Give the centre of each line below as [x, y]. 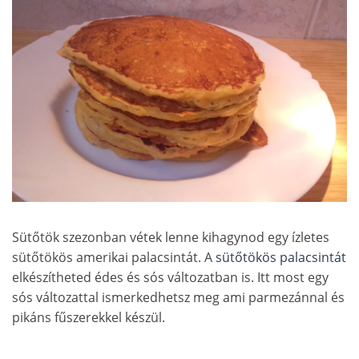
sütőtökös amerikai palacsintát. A [114, 257]
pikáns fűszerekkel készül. [89, 317]
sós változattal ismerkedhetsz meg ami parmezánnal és [178, 297]
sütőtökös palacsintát [281, 257]
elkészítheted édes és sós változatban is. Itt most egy [170, 277]
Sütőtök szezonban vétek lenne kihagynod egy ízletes [171, 237]
